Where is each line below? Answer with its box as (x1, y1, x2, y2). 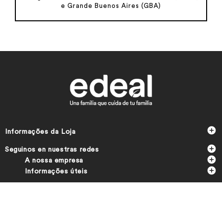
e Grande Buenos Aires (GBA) (61, 2, 161, 9)
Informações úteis (25, 168, 88, 175)
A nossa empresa (25, 157, 83, 165)
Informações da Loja (5, 128, 76, 136)
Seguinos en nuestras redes (5, 146, 99, 154)
